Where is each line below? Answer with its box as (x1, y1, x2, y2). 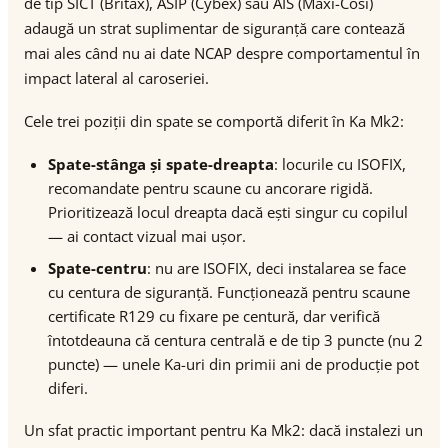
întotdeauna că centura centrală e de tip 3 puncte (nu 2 (48, 330, 423, 350)
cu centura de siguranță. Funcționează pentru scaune (48, 282, 410, 302)
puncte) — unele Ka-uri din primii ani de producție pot (48, 354, 419, 374)
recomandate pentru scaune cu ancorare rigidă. (48, 178, 373, 198)
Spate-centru (48, 258, 147, 278)
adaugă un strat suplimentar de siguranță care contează (24, 18, 405, 38)
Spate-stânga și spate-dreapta (48, 154, 274, 174)
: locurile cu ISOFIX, (274, 154, 406, 174)
